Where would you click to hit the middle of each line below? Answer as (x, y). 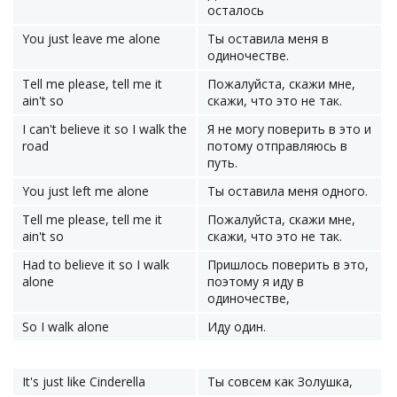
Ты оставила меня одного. (288, 191)
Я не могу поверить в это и (289, 129)
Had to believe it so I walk (96, 265)
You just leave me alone (91, 39)
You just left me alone (86, 191)
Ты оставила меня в (268, 39)
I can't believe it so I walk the (105, 129)
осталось (236, 10)
